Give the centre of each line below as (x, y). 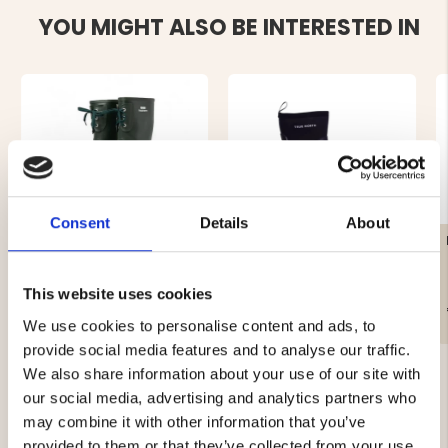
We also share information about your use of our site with (222, 373)
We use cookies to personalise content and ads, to (199, 325)
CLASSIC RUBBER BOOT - (111, 241)
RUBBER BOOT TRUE (303, 241)
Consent (80, 223)
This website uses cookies (118, 294)
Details (224, 223)
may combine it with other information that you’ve (194, 421)
